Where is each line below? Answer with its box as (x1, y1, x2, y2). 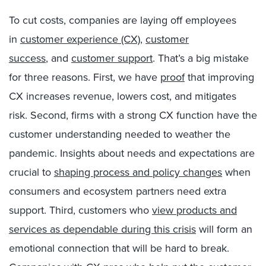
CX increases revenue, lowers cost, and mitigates (9, 88, 236, 103)
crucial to (9, 164, 54, 179)
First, (93, 69, 115, 84)
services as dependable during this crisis (9, 221, 196, 236)
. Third (44, 202, 73, 217)
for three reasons (9, 69, 88, 84)
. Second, (25, 107, 71, 122)
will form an (199, 221, 252, 236)
